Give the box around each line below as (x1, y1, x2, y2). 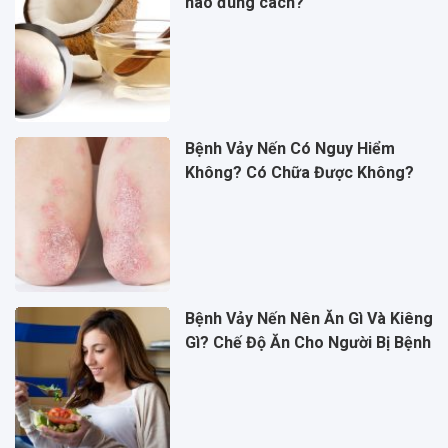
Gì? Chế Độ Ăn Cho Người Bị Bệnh (184, 332, 431, 352)
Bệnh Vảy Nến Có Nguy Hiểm (184, 139, 395, 159)
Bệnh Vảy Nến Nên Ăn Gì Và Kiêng (184, 308, 433, 328)
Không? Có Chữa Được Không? (184, 163, 414, 183)
